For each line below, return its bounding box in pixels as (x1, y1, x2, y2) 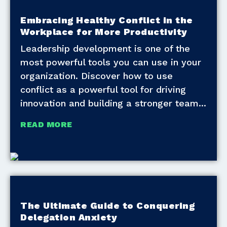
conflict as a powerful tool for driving (20, 84, 186, 95)
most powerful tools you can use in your (20, 57, 201, 68)
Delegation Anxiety (20, 212, 117, 223)
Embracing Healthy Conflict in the (20, 15, 193, 26)
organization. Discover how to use (20, 70, 173, 82)
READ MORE (20, 120, 72, 130)
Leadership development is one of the (20, 43, 190, 54)
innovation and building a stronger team (20, 98, 199, 109)
